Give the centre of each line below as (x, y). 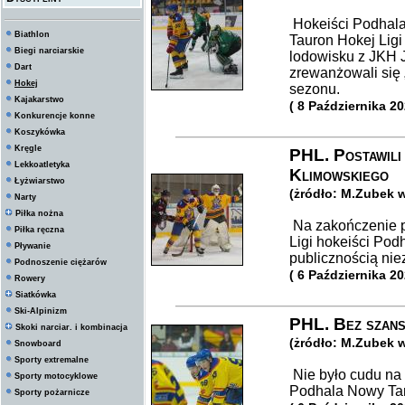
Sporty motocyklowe (56, 376)
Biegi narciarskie (49, 51)
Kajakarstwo (39, 99)
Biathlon (32, 34)
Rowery (30, 278)
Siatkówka (36, 295)
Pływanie (33, 246)
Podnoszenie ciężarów (61, 262)
